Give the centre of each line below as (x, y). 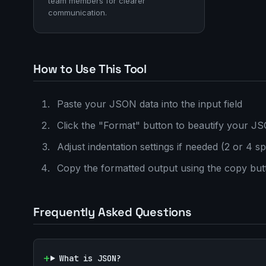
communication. (77, 12)
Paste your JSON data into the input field (150, 104)
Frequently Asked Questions (113, 212)
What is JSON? (90, 258)
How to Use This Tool (90, 69)
